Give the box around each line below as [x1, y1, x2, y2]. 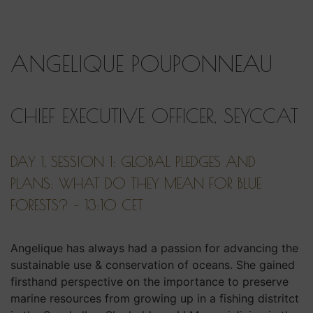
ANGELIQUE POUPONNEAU [10, 50, 272, 77]
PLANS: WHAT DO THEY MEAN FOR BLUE [10, 174, 261, 191]
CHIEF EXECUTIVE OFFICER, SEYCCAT [10, 103, 298, 127]
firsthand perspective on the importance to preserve [10, 274, 289, 289]
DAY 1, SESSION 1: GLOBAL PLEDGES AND [10, 152, 256, 170]
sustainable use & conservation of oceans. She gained [10, 257, 295, 272]
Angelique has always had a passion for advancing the [10, 240, 298, 255]
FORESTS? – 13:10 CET [10, 196, 143, 213]
